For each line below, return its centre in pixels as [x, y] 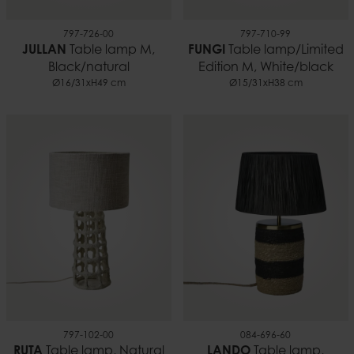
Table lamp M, [111, 51]
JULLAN [44, 51]
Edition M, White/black [265, 68]
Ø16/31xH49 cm [88, 84]
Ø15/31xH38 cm [265, 84]
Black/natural [88, 68]
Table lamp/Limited [284, 51]
